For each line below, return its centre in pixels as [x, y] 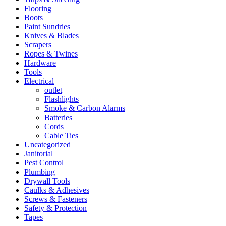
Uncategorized [47, 144]
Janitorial [39, 153]
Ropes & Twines [51, 53]
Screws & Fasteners [56, 199]
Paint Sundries [47, 26]
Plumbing [40, 172]
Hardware [40, 63]
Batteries [58, 117]
